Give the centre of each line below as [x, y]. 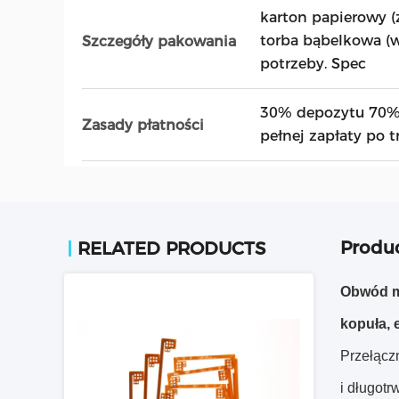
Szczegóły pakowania [159, 41]
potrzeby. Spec [313, 64]
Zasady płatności [143, 125]
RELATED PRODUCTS [171, 248]
